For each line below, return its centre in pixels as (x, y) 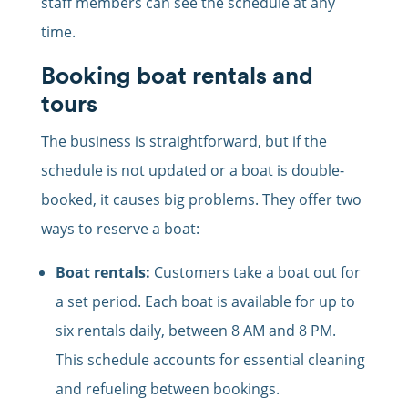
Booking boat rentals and (177, 76)
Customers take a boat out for (255, 273)
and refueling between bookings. (167, 389)
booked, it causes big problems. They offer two (201, 200)
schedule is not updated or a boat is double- (192, 171)
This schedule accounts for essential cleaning (210, 360)
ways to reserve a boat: (120, 229)
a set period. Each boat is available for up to (205, 302)
